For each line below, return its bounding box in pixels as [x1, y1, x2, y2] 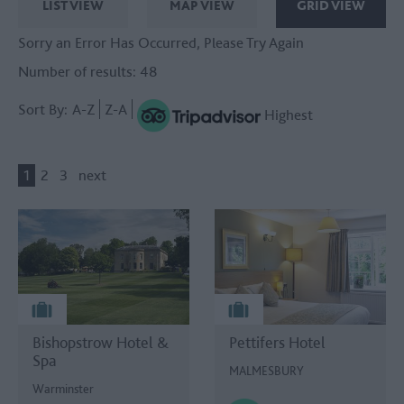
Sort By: [18, 100, 68, 119]
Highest [264, 105, 313, 124]
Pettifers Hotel [229, 333, 326, 353]
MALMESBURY [229, 363, 305, 379]
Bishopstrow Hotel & [32, 333, 169, 353]
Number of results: [18, 62, 140, 81]
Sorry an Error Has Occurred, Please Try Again [18, 33, 304, 52]
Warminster [32, 381, 94, 397]
